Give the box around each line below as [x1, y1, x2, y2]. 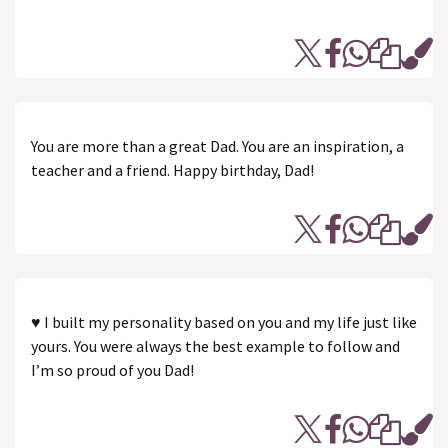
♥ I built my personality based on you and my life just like [31, 312, 417, 332]
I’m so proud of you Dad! [31, 360, 194, 380]
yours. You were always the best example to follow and [31, 336, 400, 356]
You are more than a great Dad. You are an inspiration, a [31, 136, 404, 156]
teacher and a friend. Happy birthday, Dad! [31, 160, 314, 180]
